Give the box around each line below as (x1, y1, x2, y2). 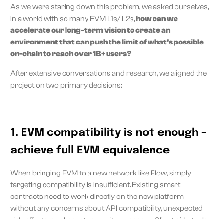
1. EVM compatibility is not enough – (10, 127, 207, 138)
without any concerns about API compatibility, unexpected (10, 203, 203, 213)
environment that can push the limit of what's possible (10, 37, 204, 46)
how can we (135, 14, 178, 23)
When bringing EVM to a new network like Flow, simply (10, 168, 191, 177)
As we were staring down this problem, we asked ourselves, (10, 2, 209, 11)
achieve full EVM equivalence (10, 145, 170, 156)
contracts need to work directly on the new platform (10, 192, 184, 201)
